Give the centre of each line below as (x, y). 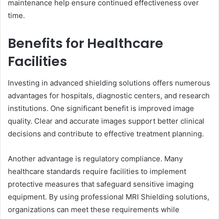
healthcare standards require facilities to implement (97, 172)
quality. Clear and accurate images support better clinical (106, 121)
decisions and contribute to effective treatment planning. (106, 134)
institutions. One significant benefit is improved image (101, 109)
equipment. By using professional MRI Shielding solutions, (109, 197)
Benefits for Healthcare (86, 43)
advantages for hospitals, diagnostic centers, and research (109, 96)
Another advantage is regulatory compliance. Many (95, 159)
